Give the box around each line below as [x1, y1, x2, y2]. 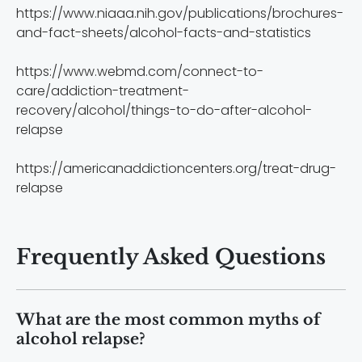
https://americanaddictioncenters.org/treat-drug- [16, 158, 336, 178]
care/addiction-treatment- [16, 81, 189, 100]
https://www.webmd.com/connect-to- [16, 61, 263, 81]
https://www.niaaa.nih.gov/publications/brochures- [16, 3, 343, 23]
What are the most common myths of [16, 309, 320, 329]
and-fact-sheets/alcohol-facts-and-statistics [16, 23, 311, 42]
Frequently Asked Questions [16, 243, 326, 270]
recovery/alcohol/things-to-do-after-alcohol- [16, 100, 312, 120]
